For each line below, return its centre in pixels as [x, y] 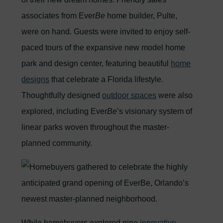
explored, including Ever [64, 111]
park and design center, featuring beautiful [96, 63]
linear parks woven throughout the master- [96, 127]
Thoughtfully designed [62, 95]
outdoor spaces [129, 95]
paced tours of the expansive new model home [104, 48]
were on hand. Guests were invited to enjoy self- [106, 32]
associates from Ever [58, 16]
